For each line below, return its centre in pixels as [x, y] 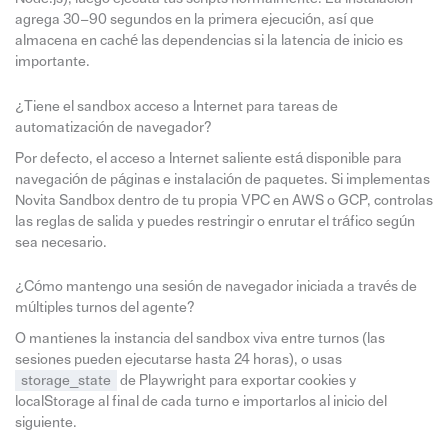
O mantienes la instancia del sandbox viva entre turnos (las [199, 339]
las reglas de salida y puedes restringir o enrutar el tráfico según [214, 221]
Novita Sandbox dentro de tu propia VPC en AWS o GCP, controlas [223, 200]
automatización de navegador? [113, 127]
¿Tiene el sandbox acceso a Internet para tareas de [176, 106]
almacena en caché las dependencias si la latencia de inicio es [208, 41]
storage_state [65, 381]
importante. [52, 62]
